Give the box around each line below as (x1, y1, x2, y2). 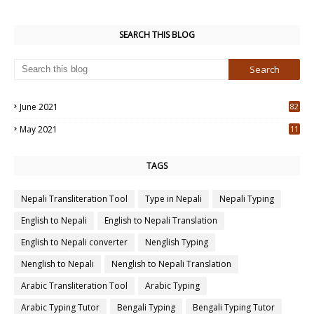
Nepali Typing (219, 193, 274, 205)
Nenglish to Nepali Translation (111, 258, 231, 271)
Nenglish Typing (145, 236, 208, 249)
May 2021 (20, 123, 57, 136)
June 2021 (20, 101, 58, 114)
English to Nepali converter (21, 236, 128, 249)
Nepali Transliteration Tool (21, 193, 128, 205)
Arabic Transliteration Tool (21, 280, 128, 292)
